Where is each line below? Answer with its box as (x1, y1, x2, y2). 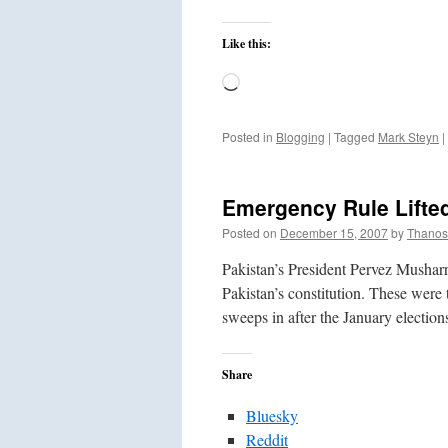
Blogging (276, 128, 325, 145)
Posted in (222, 128, 273, 145)
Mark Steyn (378, 128, 439, 145)
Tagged (334, 128, 375, 145)
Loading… (239, 73, 308, 94)
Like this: (222, 35, 271, 52)
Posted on (222, 224, 277, 241)
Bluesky (246, 405, 298, 426)
